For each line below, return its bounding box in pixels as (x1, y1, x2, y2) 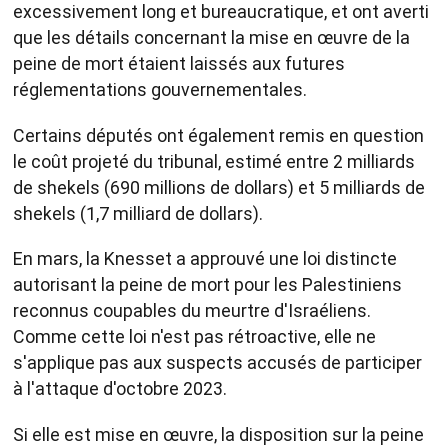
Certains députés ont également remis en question (13, 124, 424, 146)
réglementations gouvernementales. (13, 79, 307, 101)
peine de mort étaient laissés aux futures (13, 53, 345, 75)
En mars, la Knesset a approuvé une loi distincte (13, 248, 397, 270)
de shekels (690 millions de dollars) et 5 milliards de (13, 176, 425, 198)
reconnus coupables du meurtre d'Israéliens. (13, 300, 371, 322)
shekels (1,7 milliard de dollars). (13, 202, 263, 224)
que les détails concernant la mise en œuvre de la (13, 27, 410, 49)
